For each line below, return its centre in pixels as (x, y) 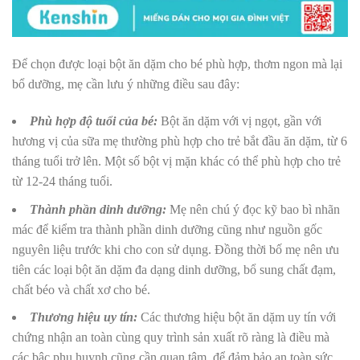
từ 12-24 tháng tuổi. (64, 182)
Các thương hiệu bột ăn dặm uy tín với (238, 317)
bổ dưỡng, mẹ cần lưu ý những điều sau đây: (127, 84)
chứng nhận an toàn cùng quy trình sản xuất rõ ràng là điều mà (171, 337)
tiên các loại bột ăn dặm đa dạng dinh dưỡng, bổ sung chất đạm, (174, 269)
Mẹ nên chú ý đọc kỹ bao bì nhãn (255, 209)
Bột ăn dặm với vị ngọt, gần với (241, 121)
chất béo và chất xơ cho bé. (83, 289)
